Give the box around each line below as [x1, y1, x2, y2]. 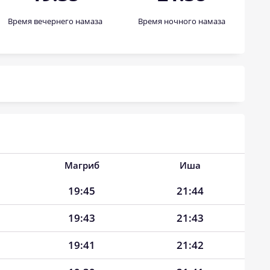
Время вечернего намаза [7, 16, 102, 27]
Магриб [64, 159, 99, 171]
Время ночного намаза [137, 16, 225, 27]
